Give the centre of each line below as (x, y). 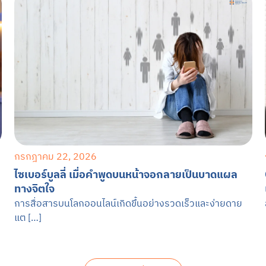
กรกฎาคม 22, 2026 (55, 156)
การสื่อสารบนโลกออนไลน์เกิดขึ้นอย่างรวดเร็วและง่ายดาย (128, 203)
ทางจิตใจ (34, 189)
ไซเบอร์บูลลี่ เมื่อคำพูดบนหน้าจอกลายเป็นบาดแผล (126, 175)
